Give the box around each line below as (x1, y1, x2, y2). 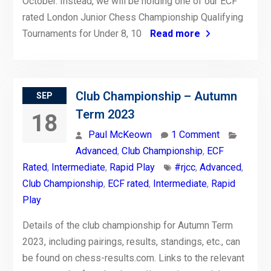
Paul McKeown (88, 129, 152, 141)
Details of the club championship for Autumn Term (22, 220, 233, 232)
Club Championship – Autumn (75, 89, 237, 104)
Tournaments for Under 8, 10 (22, 28, 144, 40)
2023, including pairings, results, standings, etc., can (22, 236, 240, 248)
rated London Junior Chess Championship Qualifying (22, 11, 243, 24)
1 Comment (171, 129, 220, 141)
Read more (149, 28, 200, 40)
